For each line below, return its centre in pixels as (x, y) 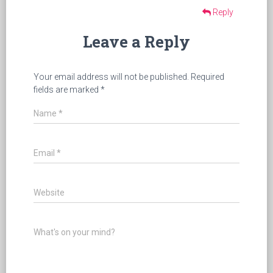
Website (49, 193)
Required (207, 77)
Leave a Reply (136, 42)
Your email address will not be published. (111, 77)
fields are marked (67, 90)
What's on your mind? (74, 232)
